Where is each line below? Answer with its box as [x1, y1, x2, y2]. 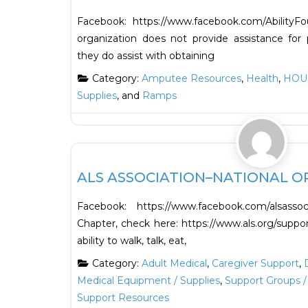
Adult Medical [141, 257, 207, 270]
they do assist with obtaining [77, 49, 214, 63]
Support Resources [77, 291, 169, 305]
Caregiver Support [211, 257, 299, 270]
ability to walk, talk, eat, [77, 234, 186, 247]
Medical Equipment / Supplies [77, 274, 220, 287]
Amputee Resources [141, 72, 241, 85]
